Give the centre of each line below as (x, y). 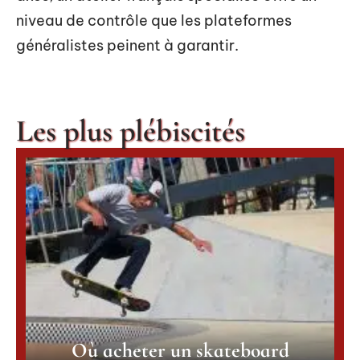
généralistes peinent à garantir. (127, 45)
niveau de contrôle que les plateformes (154, 20)
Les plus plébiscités (131, 131)
